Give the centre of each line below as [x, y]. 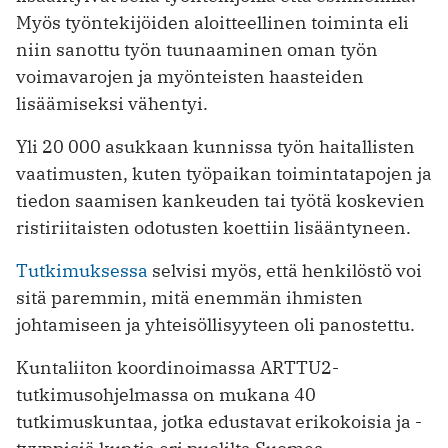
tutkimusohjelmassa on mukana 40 [166, 395]
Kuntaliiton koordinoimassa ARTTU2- [177, 368]
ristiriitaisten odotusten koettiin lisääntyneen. [213, 228]
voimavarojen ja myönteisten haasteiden [190, 77]
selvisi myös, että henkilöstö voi [285, 271]
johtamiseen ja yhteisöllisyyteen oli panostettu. [215, 325]
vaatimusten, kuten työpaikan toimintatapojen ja [224, 174]
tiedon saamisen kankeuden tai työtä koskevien [220, 201]
